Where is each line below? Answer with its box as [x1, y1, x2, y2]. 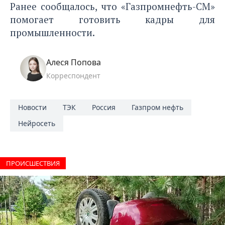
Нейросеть [18, 118, 55, 128]
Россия [92, 102, 116, 112]
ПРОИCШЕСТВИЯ [6, 158, 60, 168]
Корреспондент [46, 70, 100, 80]
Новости [18, 102, 47, 112]
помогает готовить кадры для [10, 13, 215, 26]
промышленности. [10, 26, 95, 39]
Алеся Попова [46, 56, 101, 68]
